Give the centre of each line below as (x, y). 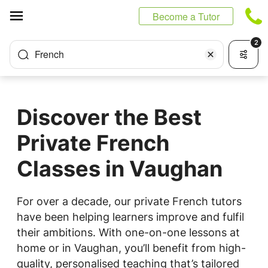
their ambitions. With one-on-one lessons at (128, 232)
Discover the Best (109, 117)
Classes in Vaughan (120, 169)
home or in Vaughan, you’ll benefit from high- (131, 248)
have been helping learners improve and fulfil (130, 217)
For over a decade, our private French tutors (129, 201)
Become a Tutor (186, 16)
